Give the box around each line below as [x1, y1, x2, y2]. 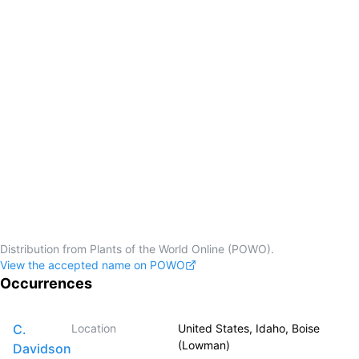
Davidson [13, 341, 71, 357]
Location [71, 321, 116, 335]
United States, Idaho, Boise [178, 321, 320, 335]
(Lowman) [178, 338, 230, 352]
